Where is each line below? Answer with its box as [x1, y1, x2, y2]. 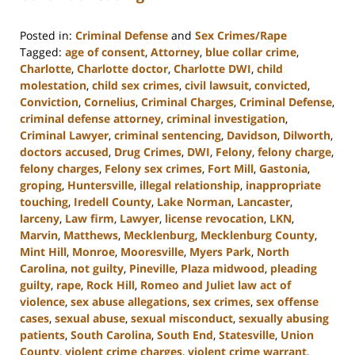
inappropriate [246, 177, 321, 193]
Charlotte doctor [77, 60, 168, 76]
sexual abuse [55, 310, 125, 326]
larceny [20, 210, 59, 226]
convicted [254, 77, 307, 93]
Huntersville [67, 177, 134, 193]
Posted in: [20, 27, 72, 43]
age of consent [65, 44, 145, 59]
